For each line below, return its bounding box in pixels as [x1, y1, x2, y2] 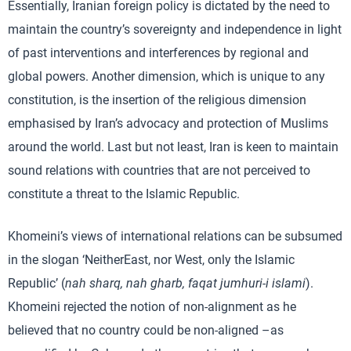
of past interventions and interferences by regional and [8, 45, 309, 60]
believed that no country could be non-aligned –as [8, 322, 284, 338]
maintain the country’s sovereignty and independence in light [8, 21, 342, 37]
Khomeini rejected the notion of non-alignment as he [8, 299, 296, 314]
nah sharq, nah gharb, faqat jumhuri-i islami [65, 275, 306, 291]
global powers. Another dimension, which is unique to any [8, 68, 325, 84]
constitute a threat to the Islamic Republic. [8, 186, 240, 201]
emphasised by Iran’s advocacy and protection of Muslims [8, 115, 328, 131]
